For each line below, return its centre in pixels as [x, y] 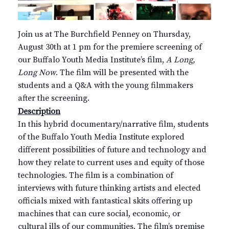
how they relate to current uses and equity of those [111, 162]
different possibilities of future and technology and [112, 150]
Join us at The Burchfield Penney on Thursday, [104, 34]
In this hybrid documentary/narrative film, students [113, 124]
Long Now [37, 72]
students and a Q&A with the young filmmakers [106, 85]
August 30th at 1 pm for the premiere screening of [110, 47]
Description [39, 111]
